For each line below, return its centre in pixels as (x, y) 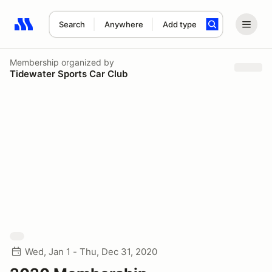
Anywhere (124, 24)
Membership (34, 62)
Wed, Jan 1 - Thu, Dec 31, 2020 (91, 252)
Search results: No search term (85, 31)
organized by (87, 62)
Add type (179, 24)
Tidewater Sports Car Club (69, 73)
